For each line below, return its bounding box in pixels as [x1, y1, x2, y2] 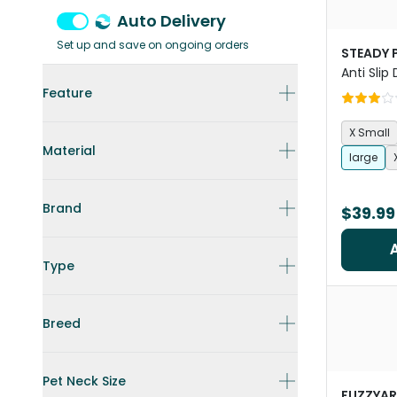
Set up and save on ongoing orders [57, 37, 249, 52]
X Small [349, 125, 390, 140]
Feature [43, 84, 92, 102]
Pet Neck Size [43, 372, 126, 390]
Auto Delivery [117, 10, 226, 32]
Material [43, 142, 96, 160]
